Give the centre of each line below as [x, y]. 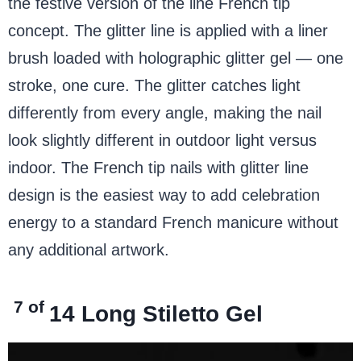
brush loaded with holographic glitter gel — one [176, 58]
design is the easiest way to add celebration [164, 195]
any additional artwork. [89, 249]
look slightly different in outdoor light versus [162, 140]
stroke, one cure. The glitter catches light [154, 85]
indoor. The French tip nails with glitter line [158, 167]
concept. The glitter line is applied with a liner [168, 30]
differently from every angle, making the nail [165, 112]
